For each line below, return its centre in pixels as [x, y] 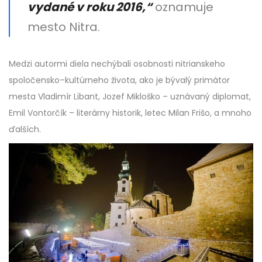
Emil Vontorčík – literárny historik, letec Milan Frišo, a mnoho [130, 113]
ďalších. [25, 130]
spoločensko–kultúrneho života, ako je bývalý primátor [119, 80]
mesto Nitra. [64, 27]
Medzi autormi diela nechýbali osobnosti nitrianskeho [117, 64]
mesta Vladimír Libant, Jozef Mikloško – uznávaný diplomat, [130, 97]
